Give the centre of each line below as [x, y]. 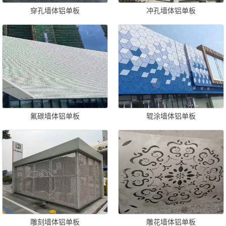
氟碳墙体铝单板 [55, 117]
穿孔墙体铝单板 [55, 11]
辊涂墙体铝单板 [171, 117]
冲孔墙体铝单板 [171, 11]
